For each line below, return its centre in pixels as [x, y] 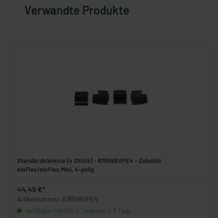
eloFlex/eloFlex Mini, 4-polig [55, 169]
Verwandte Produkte [77, 10]
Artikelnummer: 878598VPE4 [57, 199]
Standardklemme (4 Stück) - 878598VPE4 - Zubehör [89, 161]
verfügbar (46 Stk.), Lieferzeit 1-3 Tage [78, 211]
